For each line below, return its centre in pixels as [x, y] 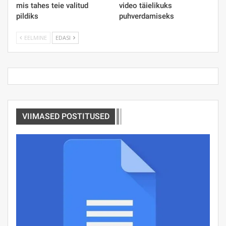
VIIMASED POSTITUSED [66, 116]
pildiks [27, 16]
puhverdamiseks [147, 16]
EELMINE [35, 37]
